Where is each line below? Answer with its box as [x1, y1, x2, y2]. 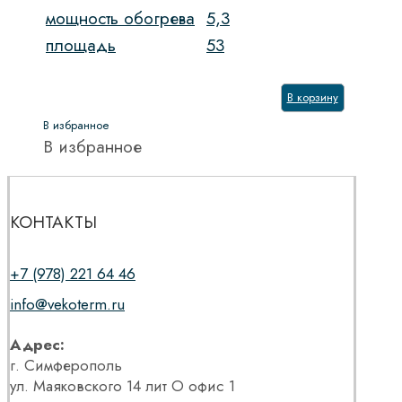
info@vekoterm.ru [10, 293, 125, 316]
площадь [46, 33, 116, 58]
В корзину [286, 89, 338, 107]
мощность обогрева [46, 6, 195, 31]
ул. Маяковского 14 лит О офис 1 [10, 375, 235, 398]
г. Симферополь [10, 354, 122, 377]
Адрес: [10, 334, 65, 356]
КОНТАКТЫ [10, 210, 97, 235]
